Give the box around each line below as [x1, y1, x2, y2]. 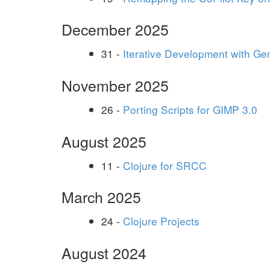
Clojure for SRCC [123, 157, 207, 173]
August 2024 [61, 241, 146, 263]
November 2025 [61, 74, 169, 96]
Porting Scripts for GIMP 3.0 [123, 101, 257, 117]
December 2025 [61, 18, 169, 40]
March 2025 [61, 186, 141, 208]
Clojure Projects [123, 213, 199, 229]
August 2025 [61, 130, 146, 152]
